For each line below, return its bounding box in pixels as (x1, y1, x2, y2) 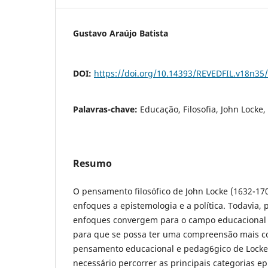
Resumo (73, 156, 112, 170)
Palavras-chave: (73, 103, 140, 115)
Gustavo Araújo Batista (73, 27, 168, 39)
